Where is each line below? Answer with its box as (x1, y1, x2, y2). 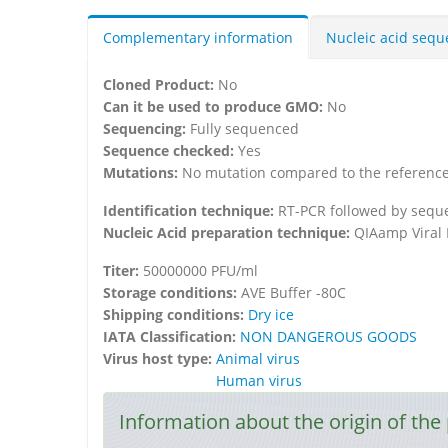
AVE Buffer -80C (241, 282, 346, 302)
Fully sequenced (190, 118, 299, 138)
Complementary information (103, 27, 293, 47)
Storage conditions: (103, 282, 241, 302)
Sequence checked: (103, 140, 238, 160)
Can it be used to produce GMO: (103, 96, 327, 116)
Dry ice (248, 304, 294, 324)
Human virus (216, 370, 302, 390)
